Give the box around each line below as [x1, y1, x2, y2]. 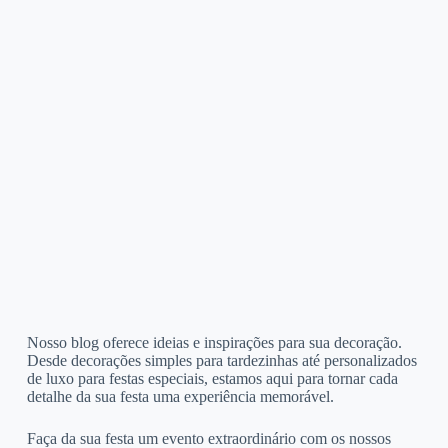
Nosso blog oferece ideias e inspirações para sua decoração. [26, 333, 402, 351]
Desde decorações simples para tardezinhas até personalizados [26, 351, 417, 369]
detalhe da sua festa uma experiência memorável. [26, 387, 334, 405]
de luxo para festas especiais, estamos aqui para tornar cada [26, 369, 398, 387]
